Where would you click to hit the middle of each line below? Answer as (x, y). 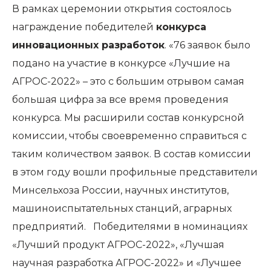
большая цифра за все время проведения (120, 100)
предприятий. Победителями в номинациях (130, 227)
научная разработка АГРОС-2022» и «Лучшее (127, 263)
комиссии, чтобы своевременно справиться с (129, 136)
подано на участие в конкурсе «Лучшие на (121, 64)
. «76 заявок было (207, 45)
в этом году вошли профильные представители (135, 172)
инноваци (38, 45)
